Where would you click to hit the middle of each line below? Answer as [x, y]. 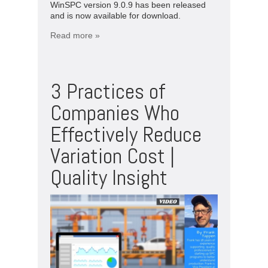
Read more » [75, 35]
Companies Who [115, 113]
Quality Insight [109, 177]
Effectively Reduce [126, 134]
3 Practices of [108, 91]
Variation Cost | [112, 156]
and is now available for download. [115, 15]
